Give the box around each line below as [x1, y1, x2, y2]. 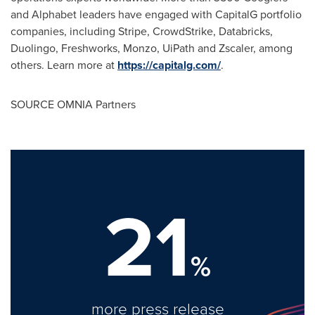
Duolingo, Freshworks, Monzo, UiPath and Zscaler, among [11, 40, 292, 56]
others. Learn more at [11, 57, 117, 73]
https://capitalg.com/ [117, 57, 221, 73]
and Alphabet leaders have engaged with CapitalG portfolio [11, 6, 302, 22]
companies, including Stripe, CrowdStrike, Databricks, [11, 23, 273, 39]
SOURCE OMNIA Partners [11, 96, 136, 112]
